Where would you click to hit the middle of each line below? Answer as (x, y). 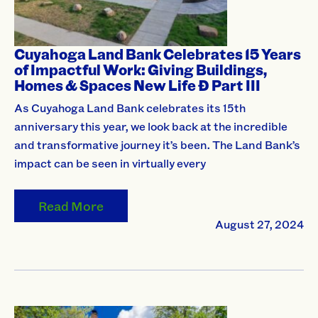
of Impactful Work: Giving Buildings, (141, 70)
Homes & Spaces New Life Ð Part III (137, 86)
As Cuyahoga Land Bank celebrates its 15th (130, 108)
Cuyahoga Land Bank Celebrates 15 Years (158, 54)
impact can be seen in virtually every (110, 163)
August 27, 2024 (259, 224)
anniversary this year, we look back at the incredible (151, 126)
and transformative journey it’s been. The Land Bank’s (157, 145)
